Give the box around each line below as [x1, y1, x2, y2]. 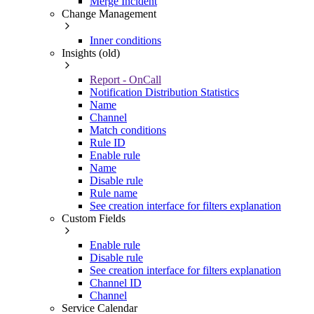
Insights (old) [62, 46, 120, 59]
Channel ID [90, 276, 142, 289]
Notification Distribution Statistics [90, 86, 239, 98]
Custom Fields [62, 212, 125, 224]
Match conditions [90, 123, 166, 136]
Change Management [62, 7, 156, 20]
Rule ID [90, 136, 125, 149]
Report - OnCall [90, 73, 161, 86]
